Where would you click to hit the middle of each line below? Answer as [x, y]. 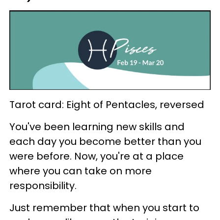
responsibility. [43, 186]
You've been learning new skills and [97, 127]
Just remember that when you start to [104, 208]
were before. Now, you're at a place [96, 156]
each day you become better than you [105, 142]
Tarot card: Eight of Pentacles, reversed [107, 105]
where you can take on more [81, 171]
